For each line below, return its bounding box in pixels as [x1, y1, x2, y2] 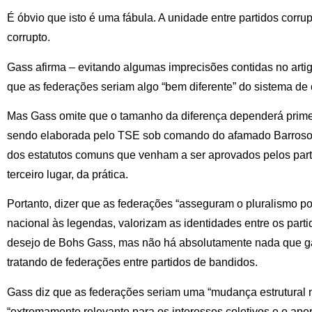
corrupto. [7, 31, 50, 44]
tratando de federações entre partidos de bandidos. [7, 256, 258, 269]
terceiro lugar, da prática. [7, 168, 128, 180]
